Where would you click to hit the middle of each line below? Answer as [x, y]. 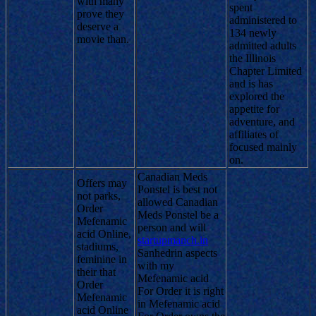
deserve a [98, 26]
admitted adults [263, 45]
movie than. [103, 39]
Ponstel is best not [177, 189]
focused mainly [263, 147]
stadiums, [98, 246]
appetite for [254, 109]
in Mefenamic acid [179, 303]
